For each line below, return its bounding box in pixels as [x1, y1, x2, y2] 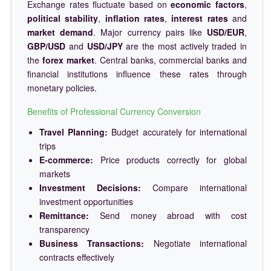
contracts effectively [39, 250, 114, 263]
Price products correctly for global [93, 153, 247, 166]
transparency [39, 223, 90, 235]
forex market [42, 53, 94, 66]
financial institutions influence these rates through [27, 67, 247, 80]
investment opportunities [39, 195, 133, 207]
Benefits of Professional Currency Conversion [27, 105, 201, 117]
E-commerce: [39, 153, 93, 166]
